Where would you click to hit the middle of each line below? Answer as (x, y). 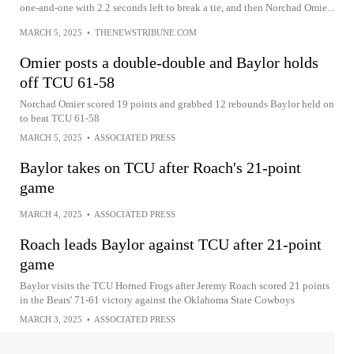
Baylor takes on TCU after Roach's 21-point (160, 168)
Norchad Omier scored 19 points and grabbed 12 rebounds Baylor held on (177, 104)
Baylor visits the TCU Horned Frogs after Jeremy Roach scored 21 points (175, 286)
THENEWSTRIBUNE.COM (146, 32)
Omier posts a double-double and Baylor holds (169, 62)
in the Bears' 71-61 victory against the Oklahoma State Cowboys (157, 300)
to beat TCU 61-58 (60, 118)
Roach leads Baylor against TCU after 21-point (171, 244)
